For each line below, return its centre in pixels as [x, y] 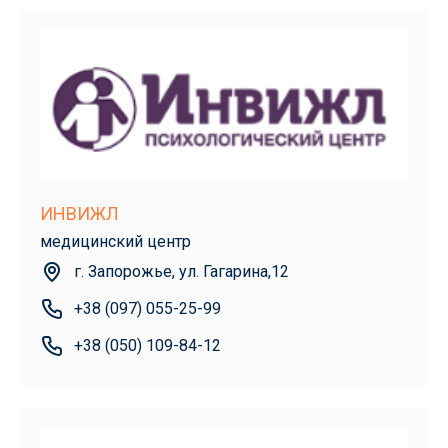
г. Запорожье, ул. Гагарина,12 [181, 271]
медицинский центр [115, 241]
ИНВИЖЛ [79, 213]
